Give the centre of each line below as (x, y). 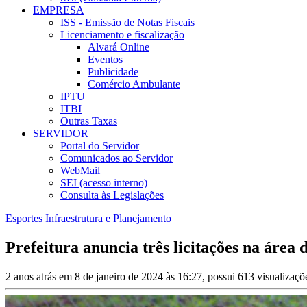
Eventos (105, 60)
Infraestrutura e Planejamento (108, 219)
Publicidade (113, 72)
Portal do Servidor (100, 146)
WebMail (80, 171)
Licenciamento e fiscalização (122, 35)
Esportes (24, 219)
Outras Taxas (89, 121)
